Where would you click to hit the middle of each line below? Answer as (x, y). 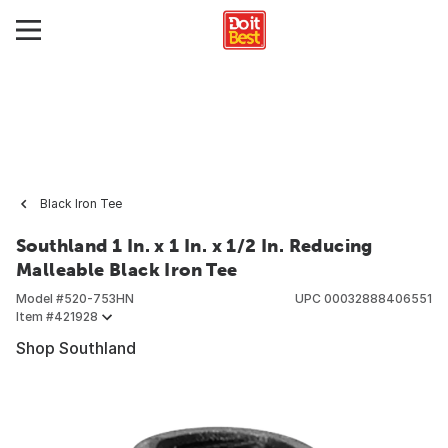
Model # (40, 298)
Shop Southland (76, 348)
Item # (35, 316)
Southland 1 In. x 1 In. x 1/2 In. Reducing (194, 245)
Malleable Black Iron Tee (127, 269)
